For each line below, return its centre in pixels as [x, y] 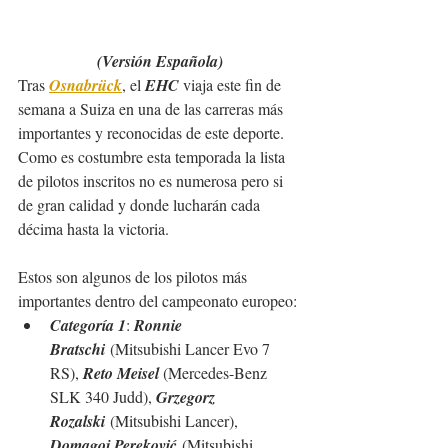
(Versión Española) [160, 61]
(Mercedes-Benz [217, 373]
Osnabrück [85, 85]
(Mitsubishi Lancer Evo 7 [189, 349]
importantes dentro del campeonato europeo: [157, 301]
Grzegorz [187, 397]
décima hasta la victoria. [93, 229]
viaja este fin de [232, 85]
